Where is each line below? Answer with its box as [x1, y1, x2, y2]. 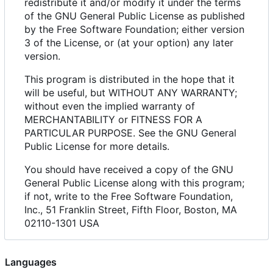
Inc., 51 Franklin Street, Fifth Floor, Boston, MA [24, 204, 237, 216]
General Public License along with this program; [24, 177, 244, 190]
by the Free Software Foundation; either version [24, 23, 244, 36]
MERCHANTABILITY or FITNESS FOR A [24, 113, 202, 126]
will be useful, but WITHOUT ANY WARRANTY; [24, 87, 237, 99]
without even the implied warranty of [24, 100, 195, 113]
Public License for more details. [24, 140, 169, 153]
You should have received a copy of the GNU [24, 163, 233, 176]
